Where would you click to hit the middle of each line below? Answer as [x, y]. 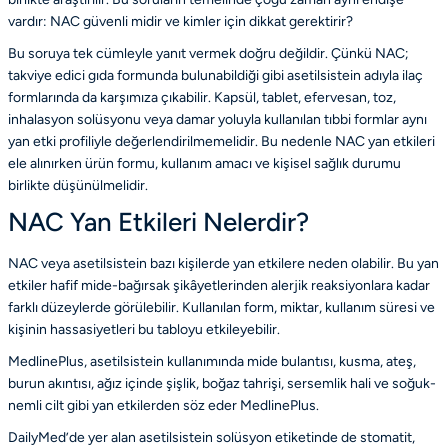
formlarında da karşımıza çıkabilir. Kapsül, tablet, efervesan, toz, [202, 97]
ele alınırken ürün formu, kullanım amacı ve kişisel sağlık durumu [204, 163]
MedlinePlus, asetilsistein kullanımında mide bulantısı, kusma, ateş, [212, 361]
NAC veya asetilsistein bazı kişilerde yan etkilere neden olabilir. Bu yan [223, 263]
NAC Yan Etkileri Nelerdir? [158, 221]
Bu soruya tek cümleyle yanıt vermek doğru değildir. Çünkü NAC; [208, 53]
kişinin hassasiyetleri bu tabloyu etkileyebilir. [144, 329]
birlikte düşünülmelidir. [78, 185]
